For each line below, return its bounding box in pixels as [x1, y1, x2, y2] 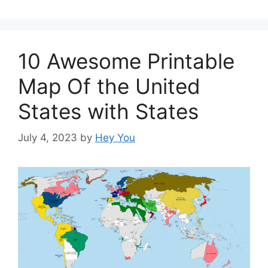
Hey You [95, 132, 135, 144]
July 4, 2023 [18, 132, 77, 144]
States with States [18, 98, 199, 124]
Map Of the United [18, 73, 200, 99]
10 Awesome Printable [18, 48, 234, 74]
